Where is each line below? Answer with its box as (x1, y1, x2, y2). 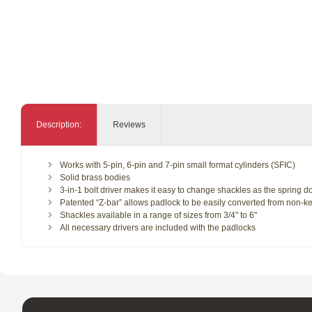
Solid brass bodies (60, 173, 130, 182)
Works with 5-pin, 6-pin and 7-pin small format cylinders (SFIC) (60, 160, 295, 170)
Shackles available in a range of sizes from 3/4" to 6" (60, 210, 257, 220)
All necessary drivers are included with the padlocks (60, 223, 256, 233)
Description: (36, 120, 81, 130)
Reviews (113, 120, 146, 130)
